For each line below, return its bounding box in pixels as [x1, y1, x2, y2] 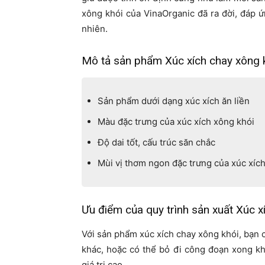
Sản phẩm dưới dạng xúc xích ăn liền [98, 95, 250, 107]
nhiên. [82, 23, 108, 35]
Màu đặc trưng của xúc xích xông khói [98, 116, 254, 128]
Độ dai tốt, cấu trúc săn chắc [98, 137, 215, 148]
